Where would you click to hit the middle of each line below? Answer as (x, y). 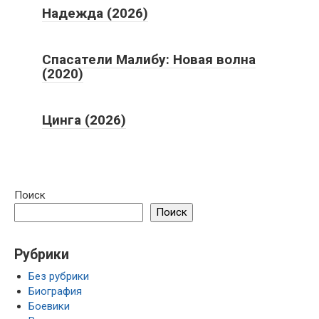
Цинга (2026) (84, 120)
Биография (55, 291)
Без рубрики (59, 276)
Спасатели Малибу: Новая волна (149, 59)
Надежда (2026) (95, 13)
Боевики (49, 306)
